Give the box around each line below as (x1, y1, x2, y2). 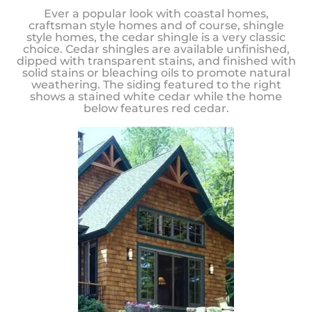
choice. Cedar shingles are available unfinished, (22, 42, 290, 56)
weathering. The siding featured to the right (31, 77, 281, 91)
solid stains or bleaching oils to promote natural (22, 65, 290, 79)
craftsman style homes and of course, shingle (28, 18, 284, 32)
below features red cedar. (83, 101, 229, 115)
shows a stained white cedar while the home (30, 89, 282, 103)
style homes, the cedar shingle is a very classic (26, 30, 286, 44)
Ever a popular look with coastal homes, (43, 6, 269, 20)
